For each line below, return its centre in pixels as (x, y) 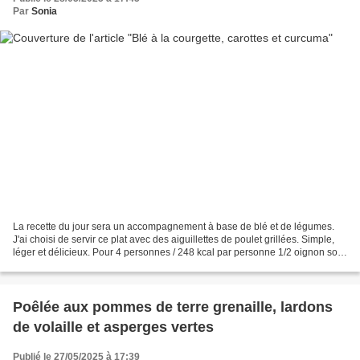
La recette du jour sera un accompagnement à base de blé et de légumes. (174, 226)
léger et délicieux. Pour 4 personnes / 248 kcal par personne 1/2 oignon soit (178, 252)
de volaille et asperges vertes (113, 327)
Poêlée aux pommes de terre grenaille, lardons (173, 307)
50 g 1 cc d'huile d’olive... (67, 265)
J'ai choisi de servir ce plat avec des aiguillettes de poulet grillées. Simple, (174, 239)
